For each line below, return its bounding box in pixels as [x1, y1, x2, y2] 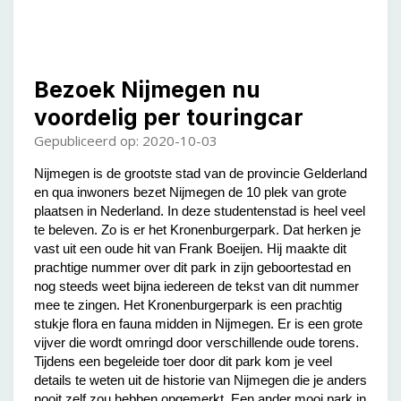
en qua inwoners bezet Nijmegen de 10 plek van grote [33, 183, 346, 200]
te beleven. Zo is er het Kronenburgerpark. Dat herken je [33, 221, 361, 237]
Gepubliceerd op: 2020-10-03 [33, 131, 218, 149]
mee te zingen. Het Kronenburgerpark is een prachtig [33, 296, 342, 312]
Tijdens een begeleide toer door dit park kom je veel [33, 353, 332, 369]
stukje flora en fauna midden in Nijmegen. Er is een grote [33, 315, 363, 331]
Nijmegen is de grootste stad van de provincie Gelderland [33, 165, 367, 181]
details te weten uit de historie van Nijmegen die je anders [33, 371, 367, 388]
